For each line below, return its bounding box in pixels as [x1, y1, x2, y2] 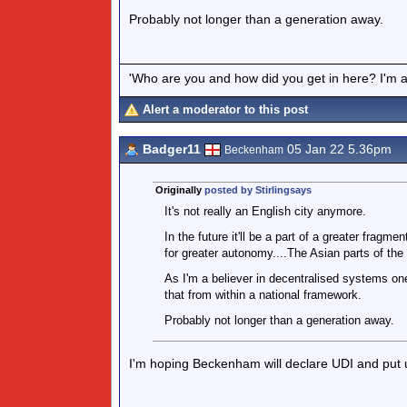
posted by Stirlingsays [203, 184, 312, 195]
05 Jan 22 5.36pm [283, 142, 392, 156]
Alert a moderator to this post [143, 103, 308, 116]
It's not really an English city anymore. [164, 204, 366, 218]
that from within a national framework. [164, 288, 362, 302]
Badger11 [143, 142, 201, 156]
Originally [154, 184, 204, 195]
